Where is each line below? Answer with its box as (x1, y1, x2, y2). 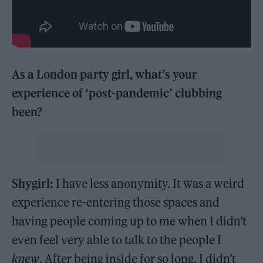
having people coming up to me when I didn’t (12, 213, 247, 228)
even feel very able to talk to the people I (12, 232, 222, 247)
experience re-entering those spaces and (12, 194, 220, 210)
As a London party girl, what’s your (12, 66, 198, 82)
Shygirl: (12, 176, 56, 191)
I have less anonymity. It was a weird (56, 176, 245, 191)
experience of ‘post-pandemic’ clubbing (12, 85, 222, 100)
